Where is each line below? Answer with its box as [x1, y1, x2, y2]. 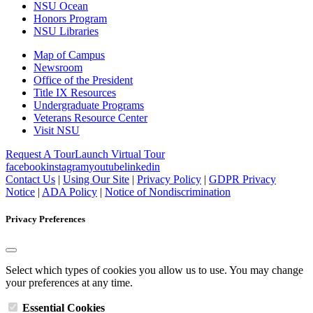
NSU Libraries [34, 24, 99, 37]
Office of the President [34, 73, 133, 86]
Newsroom [34, 61, 82, 73]
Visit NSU [34, 124, 80, 136]
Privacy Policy [137, 173, 201, 185]
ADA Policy [42, 185, 97, 198]
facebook [6, 160, 46, 173]
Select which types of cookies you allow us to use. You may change [6, 264, 303, 277]
